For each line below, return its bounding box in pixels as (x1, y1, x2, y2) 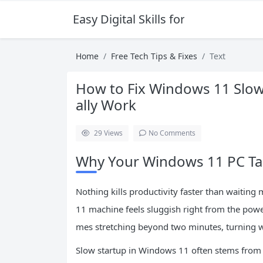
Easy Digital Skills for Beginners (73, 11, 243, 27)
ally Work (76, 95, 136, 114)
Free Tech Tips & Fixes (111, 50, 197, 62)
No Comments (149, 128, 195, 138)
